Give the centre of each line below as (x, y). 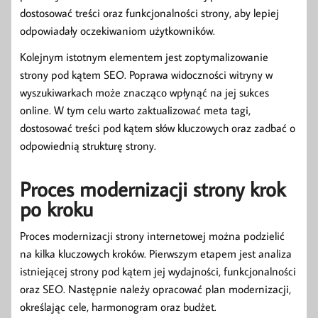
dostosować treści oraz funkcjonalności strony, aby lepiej (149, 12)
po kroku (56, 209)
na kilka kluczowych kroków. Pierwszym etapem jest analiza (156, 254)
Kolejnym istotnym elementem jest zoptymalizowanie (144, 56)
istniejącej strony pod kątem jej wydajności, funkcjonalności (158, 272)
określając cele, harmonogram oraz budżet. (118, 307)
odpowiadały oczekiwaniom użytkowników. (117, 30)
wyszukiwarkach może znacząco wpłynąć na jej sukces (144, 92)
